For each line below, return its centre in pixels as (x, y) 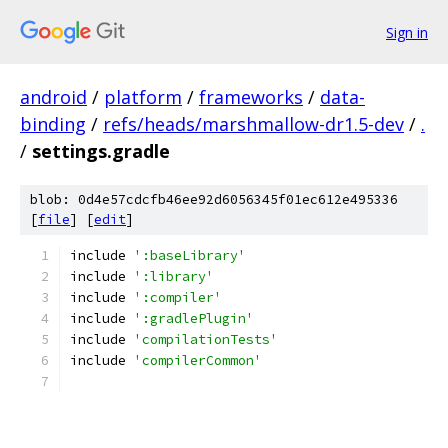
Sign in (407, 32)
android (53, 97)
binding (53, 124)
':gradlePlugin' (194, 318)
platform (143, 97)
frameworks (251, 97)
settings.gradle (101, 151)
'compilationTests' (206, 339)
